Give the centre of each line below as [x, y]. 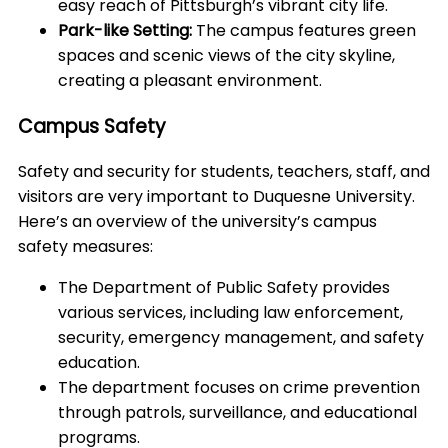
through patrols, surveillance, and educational [237, 413]
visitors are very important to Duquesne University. [216, 197]
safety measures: [85, 247]
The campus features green [306, 30]
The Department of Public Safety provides [224, 288]
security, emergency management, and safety [241, 338]
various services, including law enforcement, [230, 313]
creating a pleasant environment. [190, 80]
